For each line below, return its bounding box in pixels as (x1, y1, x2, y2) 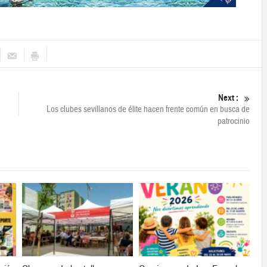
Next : (218, 92, 238, 104)
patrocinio (218, 116, 250, 128)
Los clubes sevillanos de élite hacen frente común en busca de (46, 104, 250, 116)
